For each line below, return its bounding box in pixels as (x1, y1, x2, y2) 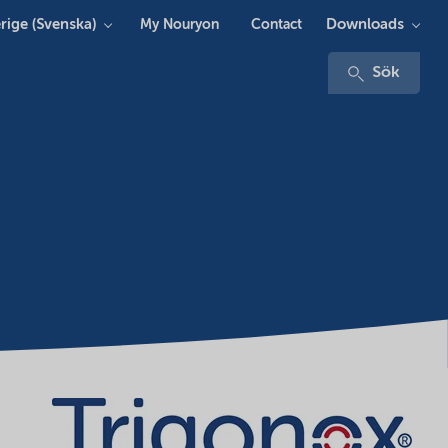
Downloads (326, 16, 404, 32)
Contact (251, 17, 302, 32)
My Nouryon (140, 17, 219, 32)
